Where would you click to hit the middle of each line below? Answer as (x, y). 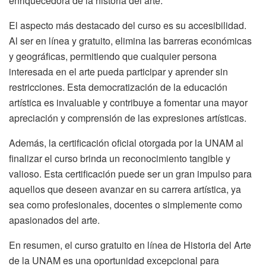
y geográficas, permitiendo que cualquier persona (113, 56)
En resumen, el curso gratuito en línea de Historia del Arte (130, 245)
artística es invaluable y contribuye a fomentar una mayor (128, 103)
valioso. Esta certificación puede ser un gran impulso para (130, 174)
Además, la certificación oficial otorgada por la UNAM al (126, 143)
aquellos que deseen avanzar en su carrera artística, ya (125, 189)
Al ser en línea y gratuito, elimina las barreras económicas (130, 41)
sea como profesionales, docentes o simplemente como (126, 205)
